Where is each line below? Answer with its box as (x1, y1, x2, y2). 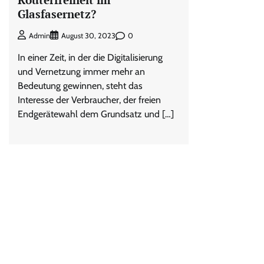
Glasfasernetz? (18, 6, 96, 21)
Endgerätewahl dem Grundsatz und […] (18, 108, 174, 120)
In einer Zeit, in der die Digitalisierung (18, 52, 163, 64)
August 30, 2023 (61, 31, 115, 41)
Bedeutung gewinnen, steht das (18, 80, 143, 92)
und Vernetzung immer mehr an (18, 66, 145, 78)
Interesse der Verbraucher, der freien (18, 94, 161, 106)
